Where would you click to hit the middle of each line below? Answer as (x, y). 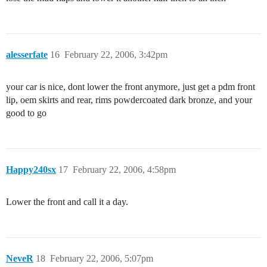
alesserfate (27, 55)
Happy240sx (31, 170)
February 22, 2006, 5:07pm (102, 259)
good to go (26, 113)
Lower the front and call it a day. (67, 202)
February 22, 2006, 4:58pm (124, 170)
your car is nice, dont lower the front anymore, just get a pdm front (131, 87)
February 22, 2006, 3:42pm (116, 55)
